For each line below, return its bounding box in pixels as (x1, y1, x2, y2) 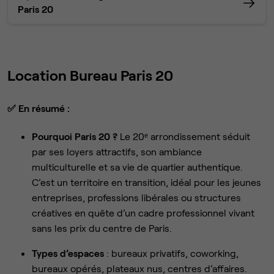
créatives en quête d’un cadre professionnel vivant (32, 206, 254, 218)
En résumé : (18, 102, 70, 114)
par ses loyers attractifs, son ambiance (32, 145, 202, 157)
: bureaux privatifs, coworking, (104, 246, 239, 259)
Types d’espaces (32, 246, 104, 259)
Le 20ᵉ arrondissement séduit (120, 130, 250, 142)
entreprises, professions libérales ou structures (32, 191, 241, 203)
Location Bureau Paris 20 (7, 66, 173, 84)
